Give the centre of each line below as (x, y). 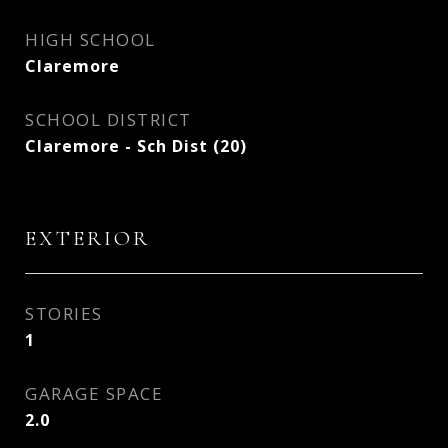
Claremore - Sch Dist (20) (136, 146)
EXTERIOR (87, 238)
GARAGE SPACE (94, 393)
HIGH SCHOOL (90, 39)
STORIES (64, 313)
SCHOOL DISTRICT (108, 119)
